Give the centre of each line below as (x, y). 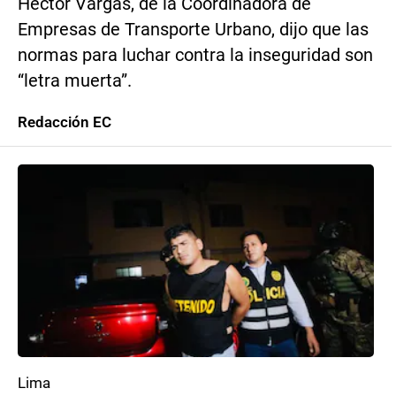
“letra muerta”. (75, 81)
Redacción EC (65, 122)
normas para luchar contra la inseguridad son (195, 55)
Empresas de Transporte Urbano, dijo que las (193, 30)
